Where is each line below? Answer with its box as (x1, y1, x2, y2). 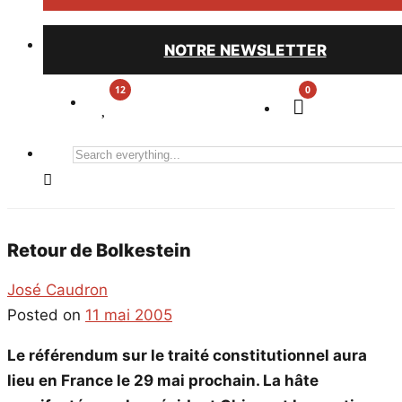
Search (71, 144, 114, 162)
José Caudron (7, 280, 108, 299)
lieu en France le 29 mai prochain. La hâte (7, 371, 319, 389)
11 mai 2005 (85, 305, 172, 324)
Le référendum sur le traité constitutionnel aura (7, 345, 367, 364)
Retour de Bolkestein (7, 240, 191, 262)
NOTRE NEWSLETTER (163, 40, 327, 59)
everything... (71, 169, 151, 187)
